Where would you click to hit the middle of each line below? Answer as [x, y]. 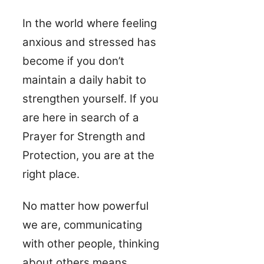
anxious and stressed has [89, 42]
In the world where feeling [90, 24]
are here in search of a [81, 118]
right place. [51, 174]
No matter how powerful [85, 206]
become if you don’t [73, 61]
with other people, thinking [91, 244]
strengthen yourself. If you [90, 99]
